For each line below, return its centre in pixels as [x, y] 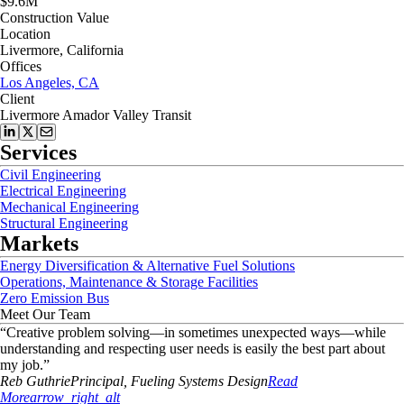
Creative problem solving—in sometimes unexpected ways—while [196, 332]
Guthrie [48, 381]
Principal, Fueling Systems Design [169, 381]
